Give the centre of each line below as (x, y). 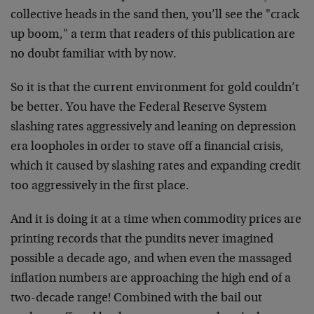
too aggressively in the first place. (100, 186)
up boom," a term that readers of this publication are (153, 35)
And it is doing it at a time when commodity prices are (156, 220)
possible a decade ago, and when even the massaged (151, 259)
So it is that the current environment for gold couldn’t (155, 88)
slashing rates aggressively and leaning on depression (153, 128)
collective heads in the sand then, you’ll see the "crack (155, 15)
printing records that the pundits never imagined (142, 240)
